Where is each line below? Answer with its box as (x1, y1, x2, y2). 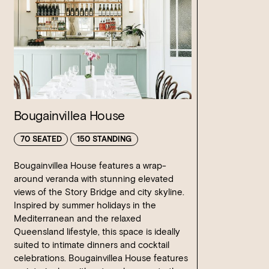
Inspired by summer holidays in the (13, 199, 156, 211)
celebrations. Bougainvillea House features (13, 252, 188, 264)
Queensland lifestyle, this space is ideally (13, 226, 180, 237)
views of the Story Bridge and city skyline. (13, 186, 184, 198)
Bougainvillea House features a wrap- (13, 160, 166, 171)
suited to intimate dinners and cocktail (13, 239, 169, 250)
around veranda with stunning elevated (13, 173, 174, 184)
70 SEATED (20, 134, 62, 144)
